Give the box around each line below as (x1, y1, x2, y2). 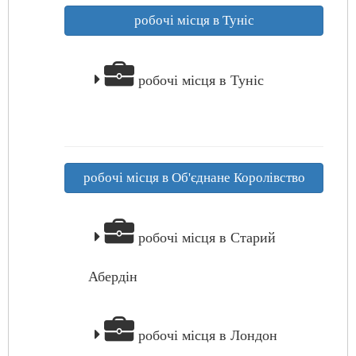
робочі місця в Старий (134, 230, 276, 246)
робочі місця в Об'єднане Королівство (83, 170, 305, 185)
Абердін (88, 269, 137, 284)
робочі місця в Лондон (134, 327, 277, 343)
